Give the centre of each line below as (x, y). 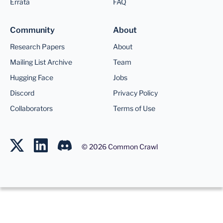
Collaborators (31, 109)
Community (32, 30)
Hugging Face (32, 78)
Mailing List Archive (41, 62)
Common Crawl (132, 146)
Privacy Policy (135, 93)
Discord (22, 93)
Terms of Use (134, 109)
